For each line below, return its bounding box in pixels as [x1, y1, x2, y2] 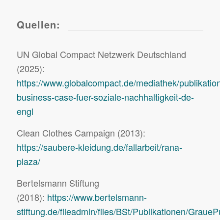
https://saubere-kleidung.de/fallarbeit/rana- [16, 140, 182, 153]
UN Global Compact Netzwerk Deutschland [16, 47, 186, 60]
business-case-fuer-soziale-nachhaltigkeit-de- [16, 90, 194, 103]
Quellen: [16, 17, 60, 31]
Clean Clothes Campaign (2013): [16, 126, 145, 139]
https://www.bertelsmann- [47, 191, 147, 204]
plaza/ [16, 154, 40, 167]
